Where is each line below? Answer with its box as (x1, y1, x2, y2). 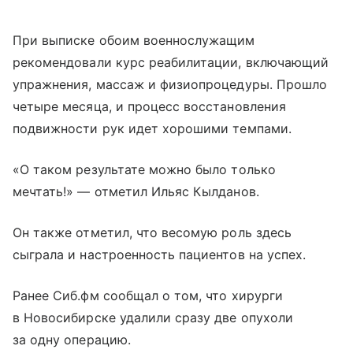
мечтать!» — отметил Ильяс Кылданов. (13, 184, 259, 200)
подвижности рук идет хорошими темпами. (13, 121, 292, 137)
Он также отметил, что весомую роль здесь (13, 225, 292, 241)
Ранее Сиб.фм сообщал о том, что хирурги (13, 288, 283, 304)
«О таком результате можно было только (13, 162, 276, 178)
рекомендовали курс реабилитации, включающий (13, 54, 329, 71)
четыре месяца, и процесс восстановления (13, 98, 286, 115)
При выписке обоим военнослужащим (13, 32, 255, 49)
